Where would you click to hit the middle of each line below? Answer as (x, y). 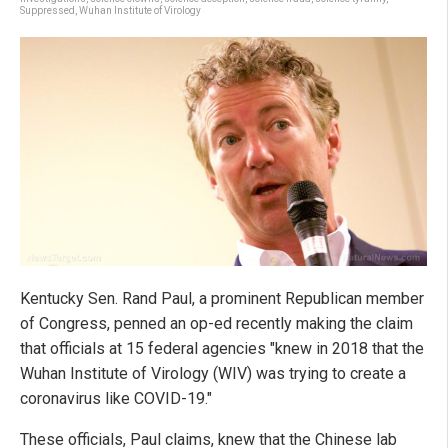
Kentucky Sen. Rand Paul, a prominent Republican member (222, 299)
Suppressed (47, 10)
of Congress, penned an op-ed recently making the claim (216, 324)
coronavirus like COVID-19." (116, 399)
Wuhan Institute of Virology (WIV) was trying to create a (213, 374)
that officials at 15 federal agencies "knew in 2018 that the (222, 349)
